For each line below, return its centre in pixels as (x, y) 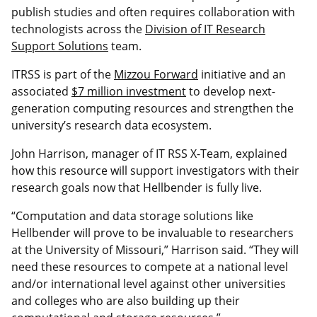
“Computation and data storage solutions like (132, 215)
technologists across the (78, 29)
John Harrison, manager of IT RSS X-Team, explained (149, 153)
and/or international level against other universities (149, 283)
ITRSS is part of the (63, 74)
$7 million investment (129, 91)
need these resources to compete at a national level (150, 266)
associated (41, 91)
